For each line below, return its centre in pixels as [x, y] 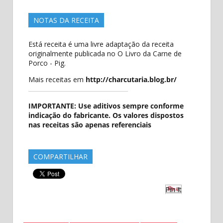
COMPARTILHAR [60, 156]
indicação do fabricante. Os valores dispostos [106, 115]
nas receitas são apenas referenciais [90, 124]
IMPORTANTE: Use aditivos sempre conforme [106, 106]
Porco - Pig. [47, 63]
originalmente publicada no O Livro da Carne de [105, 53]
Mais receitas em [57, 79]
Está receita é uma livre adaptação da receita [101, 44]
